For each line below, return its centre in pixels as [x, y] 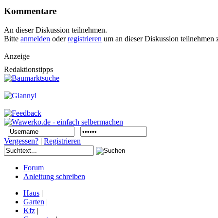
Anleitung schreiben [54, 176]
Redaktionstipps [28, 69]
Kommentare [30, 11]
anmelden [35, 38]
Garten [34, 201]
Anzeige [17, 56]
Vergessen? [21, 141]
